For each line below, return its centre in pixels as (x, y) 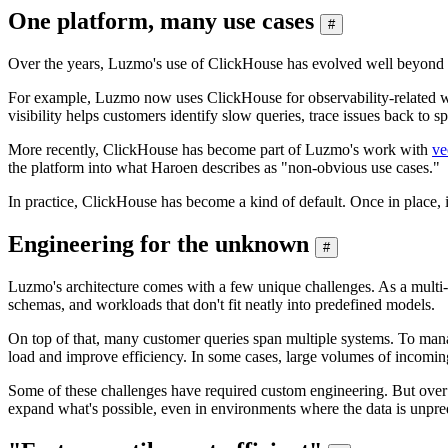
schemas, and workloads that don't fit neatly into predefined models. (221, 304)
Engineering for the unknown (158, 244)
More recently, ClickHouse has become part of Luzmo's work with (220, 150)
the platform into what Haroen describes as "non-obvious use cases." (224, 168)
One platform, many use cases (161, 21)
